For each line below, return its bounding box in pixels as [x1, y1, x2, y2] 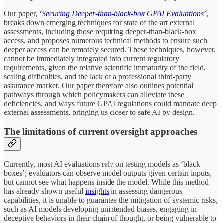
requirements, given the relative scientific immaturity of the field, [4, 63, 206, 72]
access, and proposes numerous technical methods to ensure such [4, 36, 207, 45]
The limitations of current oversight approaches [4, 126, 197, 137]
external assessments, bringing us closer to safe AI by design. [4, 108, 195, 116]
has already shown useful [4, 187, 85, 196]
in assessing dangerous [109, 187, 182, 196]
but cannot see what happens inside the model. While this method [4, 178, 209, 187]
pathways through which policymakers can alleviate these [4, 90, 184, 99]
